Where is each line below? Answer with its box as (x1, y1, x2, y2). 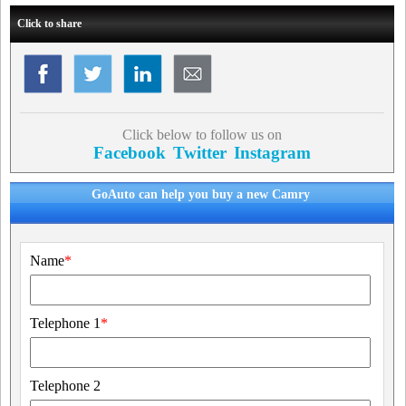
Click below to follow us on (121, 127, 282, 142)
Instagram (233, 143, 311, 162)
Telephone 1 (30, 315, 101, 331)
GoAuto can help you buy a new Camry (92, 188, 311, 201)
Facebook (92, 143, 166, 162)
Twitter (172, 143, 227, 162)
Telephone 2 (30, 378, 101, 393)
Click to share (17, 17, 82, 30)
